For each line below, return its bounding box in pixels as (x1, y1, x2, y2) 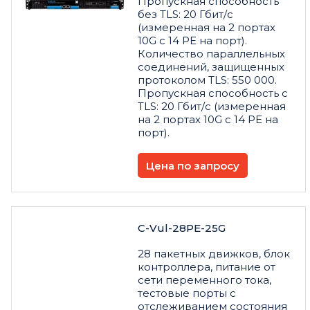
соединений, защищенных (138, 60, 284, 74)
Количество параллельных (138, 47, 285, 61)
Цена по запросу (146, 158, 239, 172)
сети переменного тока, (138, 273, 271, 287)
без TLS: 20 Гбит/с (138, 8, 233, 21)
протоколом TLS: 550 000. (138, 73, 277, 87)
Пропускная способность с (138, 86, 288, 100)
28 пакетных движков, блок (138, 247, 290, 261)
